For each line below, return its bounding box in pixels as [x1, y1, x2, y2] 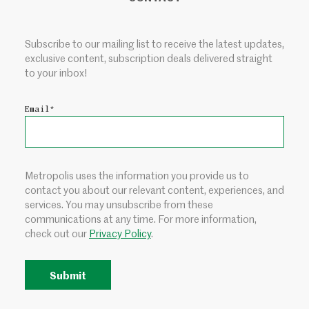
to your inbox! [25, 65, 88, 79]
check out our [25, 226, 89, 240]
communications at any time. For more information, [25, 211, 257, 226]
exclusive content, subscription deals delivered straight [25, 50, 272, 65]
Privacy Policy [89, 226, 151, 240]
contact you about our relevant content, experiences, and [25, 182, 284, 197]
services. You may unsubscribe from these [25, 197, 213, 211]
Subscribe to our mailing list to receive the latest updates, [25, 36, 284, 50]
